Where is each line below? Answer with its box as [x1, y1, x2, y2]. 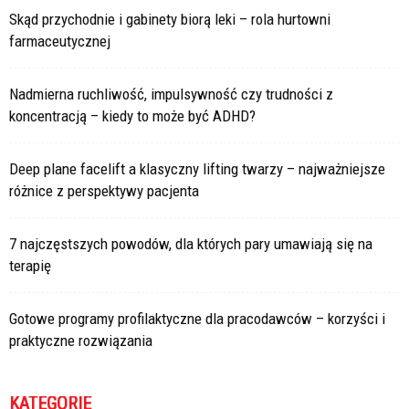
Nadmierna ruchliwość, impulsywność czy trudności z [9, 85, 333, 103]
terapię [9, 257, 51, 275]
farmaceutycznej [9, 32, 110, 50]
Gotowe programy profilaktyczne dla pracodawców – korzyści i [9, 309, 385, 328]
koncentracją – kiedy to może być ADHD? [9, 107, 256, 125]
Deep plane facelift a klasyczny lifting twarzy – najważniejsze [9, 160, 385, 178]
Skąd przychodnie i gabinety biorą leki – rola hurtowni [9, 10, 330, 28]
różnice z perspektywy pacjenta [9, 182, 199, 200]
